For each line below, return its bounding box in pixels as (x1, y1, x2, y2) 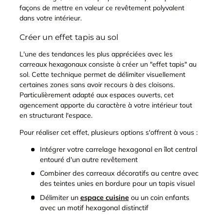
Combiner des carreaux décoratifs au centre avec (39, 169, 199, 178)
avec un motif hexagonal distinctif (39, 203, 148, 212)
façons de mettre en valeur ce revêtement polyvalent (19, 3, 184, 13)
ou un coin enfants (128, 193, 189, 202)
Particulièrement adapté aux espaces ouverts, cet (19, 91, 174, 100)
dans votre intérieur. (19, 14, 82, 23)
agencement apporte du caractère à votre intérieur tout (19, 101, 192, 110)
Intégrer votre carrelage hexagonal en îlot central (39, 145, 197, 154)
